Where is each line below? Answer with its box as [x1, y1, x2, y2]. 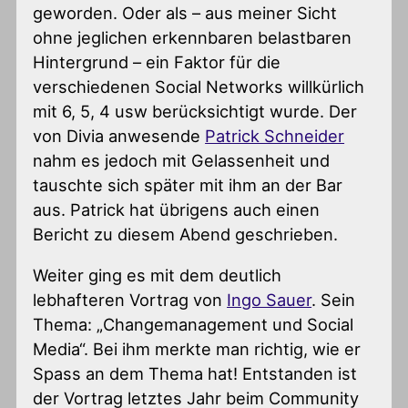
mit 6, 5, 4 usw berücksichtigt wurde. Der [33, 100, 358, 121]
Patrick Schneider [205, 125, 345, 146]
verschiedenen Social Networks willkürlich [33, 76, 365, 97]
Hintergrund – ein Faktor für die [33, 51, 281, 72]
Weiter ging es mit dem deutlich [33, 264, 282, 285]
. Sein [311, 289, 356, 310]
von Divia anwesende [33, 125, 206, 146]
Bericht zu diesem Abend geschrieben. [33, 223, 339, 244]
